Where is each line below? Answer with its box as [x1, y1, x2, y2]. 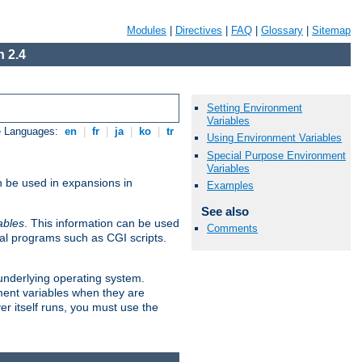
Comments [207, 221, 258, 234]
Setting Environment [207, 102, 302, 115]
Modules [127, 24, 166, 36]
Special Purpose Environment [207, 149, 346, 162]
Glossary [261, 24, 303, 36]
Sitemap [312, 24, 351, 36]
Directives [175, 24, 222, 36]
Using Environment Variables [207, 132, 342, 145]
